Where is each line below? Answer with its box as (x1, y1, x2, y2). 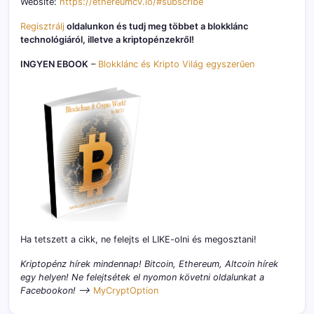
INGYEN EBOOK (20, 59, 88, 70)
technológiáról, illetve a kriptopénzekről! (20, 34, 194, 46)
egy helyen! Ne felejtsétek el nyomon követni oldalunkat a (20, 272, 264, 283)
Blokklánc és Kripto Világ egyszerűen (98, 59, 254, 70)
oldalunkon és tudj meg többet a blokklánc (64, 21, 248, 32)
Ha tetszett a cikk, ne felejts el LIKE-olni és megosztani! (20, 234, 257, 245)
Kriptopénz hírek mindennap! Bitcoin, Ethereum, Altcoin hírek (20, 259, 278, 270)
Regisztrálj (20, 21, 64, 32)
